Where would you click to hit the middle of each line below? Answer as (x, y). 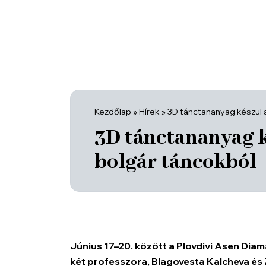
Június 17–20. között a (123, 246)
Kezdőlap (113, 111)
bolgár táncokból (175, 162)
